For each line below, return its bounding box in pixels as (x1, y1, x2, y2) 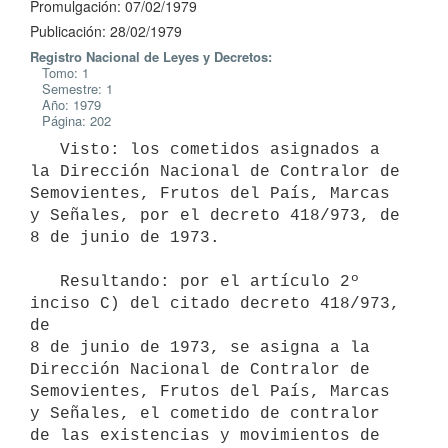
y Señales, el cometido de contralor (30, 404, 380, 423)
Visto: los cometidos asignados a (30, 140, 60, 159)
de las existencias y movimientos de (30, 426, 380, 445)
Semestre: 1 (30, 79, 113, 98)
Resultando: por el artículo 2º (30, 272, 60, 291)
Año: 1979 (30, 95, 101, 114)
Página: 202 (30, 111, 111, 130)
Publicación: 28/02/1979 (30, 21, 182, 41)
